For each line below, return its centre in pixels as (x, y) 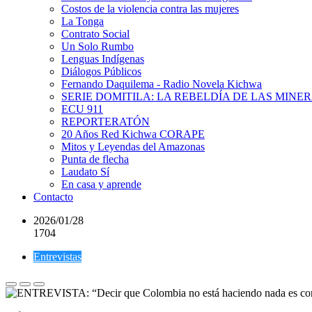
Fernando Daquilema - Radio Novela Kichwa (162, 84)
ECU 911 (82, 109)
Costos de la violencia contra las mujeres (150, 9)
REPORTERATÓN (106, 122)
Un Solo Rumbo (97, 46)
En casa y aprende (101, 184)
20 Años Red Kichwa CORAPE (133, 134)
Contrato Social (95, 34)
